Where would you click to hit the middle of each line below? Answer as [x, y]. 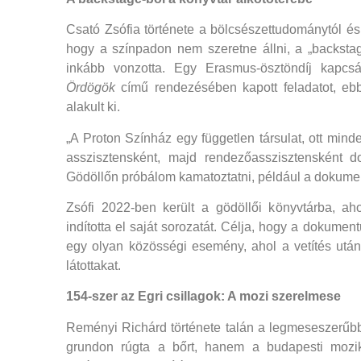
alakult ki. [93, 107]
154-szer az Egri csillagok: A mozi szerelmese [203, 297]
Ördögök [91, 88]
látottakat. [93, 266]
